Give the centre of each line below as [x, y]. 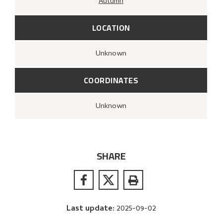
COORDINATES [111, 80]
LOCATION [111, 28]
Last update [89, 209]
